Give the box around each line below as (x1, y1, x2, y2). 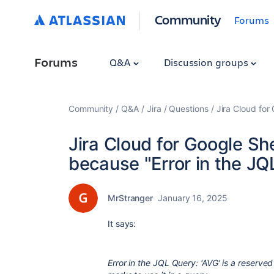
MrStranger (108, 193, 154, 203)
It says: (108, 218, 139, 229)
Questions (169, 103, 209, 114)
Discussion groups (163, 56, 251, 68)
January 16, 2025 (158, 193, 228, 203)
